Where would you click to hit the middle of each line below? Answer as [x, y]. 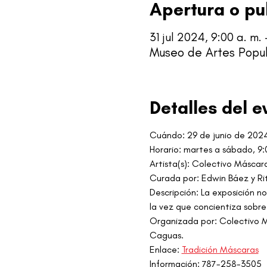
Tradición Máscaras [220, 249]
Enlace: [165, 249]
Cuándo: [167, 135]
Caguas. [166, 235]
